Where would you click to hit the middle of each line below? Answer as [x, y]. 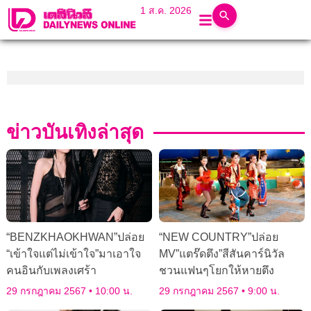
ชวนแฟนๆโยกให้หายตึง [217, 271]
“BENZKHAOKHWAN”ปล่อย [75, 237]
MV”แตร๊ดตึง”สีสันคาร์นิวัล [222, 254]
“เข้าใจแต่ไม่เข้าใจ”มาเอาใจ [73, 254]
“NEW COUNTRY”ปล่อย [219, 237]
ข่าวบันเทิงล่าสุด [75, 133]
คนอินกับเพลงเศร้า [51, 271]
